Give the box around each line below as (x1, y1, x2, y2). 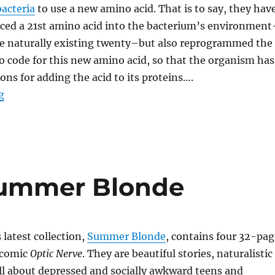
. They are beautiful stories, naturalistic (82, 247, 273, 260)
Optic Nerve (29, 247, 82, 260)
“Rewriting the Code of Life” (3, 88, 142, 100)
